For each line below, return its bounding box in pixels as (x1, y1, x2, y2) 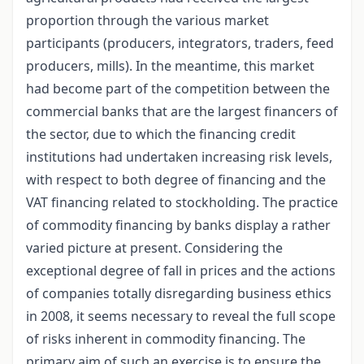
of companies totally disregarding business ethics (26, 284, 331, 303)
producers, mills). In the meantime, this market (26, 57, 314, 76)
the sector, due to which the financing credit (26, 125, 296, 144)
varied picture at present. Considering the (26, 239, 283, 258)
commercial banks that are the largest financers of (26, 102, 338, 121)
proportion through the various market (26, 11, 269, 30)
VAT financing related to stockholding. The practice (26, 193, 338, 212)
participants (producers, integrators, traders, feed (26, 34, 334, 53)
